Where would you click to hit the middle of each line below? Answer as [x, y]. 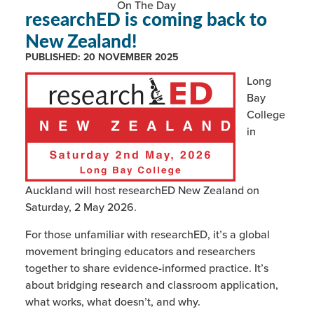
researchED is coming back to [146, 18]
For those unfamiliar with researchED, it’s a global [147, 234]
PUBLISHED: [53, 56]
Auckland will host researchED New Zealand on [142, 190]
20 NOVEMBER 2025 [131, 56]
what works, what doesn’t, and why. [112, 301]
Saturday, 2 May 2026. [81, 207]
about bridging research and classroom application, [151, 284]
